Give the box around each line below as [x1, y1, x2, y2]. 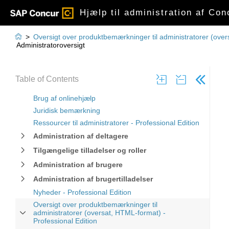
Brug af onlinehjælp [33, 94, 96, 102]
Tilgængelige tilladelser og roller [33, 146, 146, 154]
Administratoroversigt [16, 41, 85, 49]
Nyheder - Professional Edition [33, 188, 131, 196]
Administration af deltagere [33, 132, 128, 140]
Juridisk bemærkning [33, 106, 100, 114]
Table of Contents [15, 75, 79, 83]
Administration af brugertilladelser [33, 175, 153, 183]
